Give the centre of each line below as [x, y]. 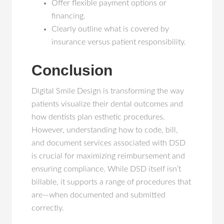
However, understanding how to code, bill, [105, 130]
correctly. [48, 208]
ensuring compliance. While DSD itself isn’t [106, 169]
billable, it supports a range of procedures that [111, 182]
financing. [69, 16]
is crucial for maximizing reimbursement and [108, 156]
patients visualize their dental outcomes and [107, 104]
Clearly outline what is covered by [110, 29]
